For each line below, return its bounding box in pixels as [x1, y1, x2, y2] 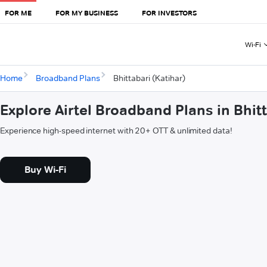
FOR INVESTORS [142, 8, 197, 17]
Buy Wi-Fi [24, 164, 66, 176]
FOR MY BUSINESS [55, 8, 118, 17]
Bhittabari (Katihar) [113, 73, 185, 84]
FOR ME [5, 8, 32, 17]
